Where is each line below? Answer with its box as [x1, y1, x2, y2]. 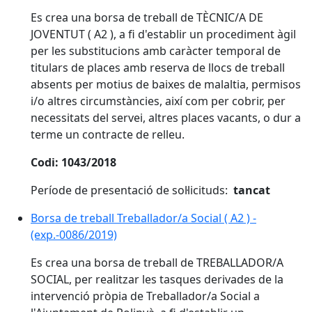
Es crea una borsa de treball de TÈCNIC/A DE [31, 10, 263, 25]
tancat [228, 182, 270, 198]
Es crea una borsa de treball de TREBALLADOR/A [31, 255, 283, 270]
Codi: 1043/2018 [31, 155, 116, 170]
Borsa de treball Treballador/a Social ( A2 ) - [31, 210, 256, 226]
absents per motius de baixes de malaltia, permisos [31, 77, 301, 92]
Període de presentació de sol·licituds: [31, 182, 228, 198]
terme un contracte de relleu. [31, 127, 185, 142]
